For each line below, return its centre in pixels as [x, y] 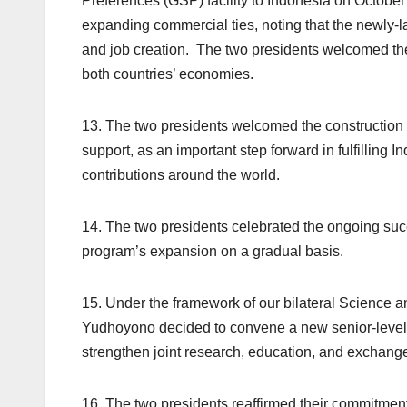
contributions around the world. [181, 175]
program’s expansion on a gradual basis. [213, 252]
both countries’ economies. [168, 74]
